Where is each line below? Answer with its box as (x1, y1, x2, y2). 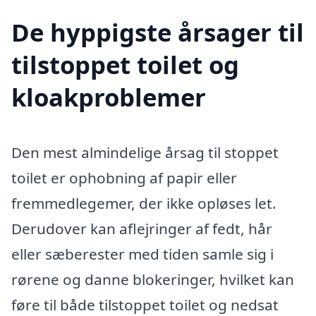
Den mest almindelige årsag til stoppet (11, 142, 279, 162)
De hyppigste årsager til (11, 15, 304, 49)
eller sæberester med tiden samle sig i (11, 243, 274, 264)
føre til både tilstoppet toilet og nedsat (11, 294, 279, 315)
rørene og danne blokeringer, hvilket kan (11, 269, 294, 289)
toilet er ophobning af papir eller (11, 167, 237, 188)
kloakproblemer (11, 80, 206, 114)
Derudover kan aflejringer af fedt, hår (11, 218, 272, 238)
